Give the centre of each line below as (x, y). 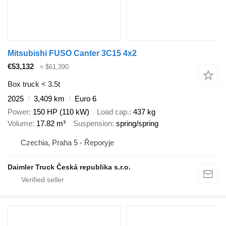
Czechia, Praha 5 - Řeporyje (67, 142)
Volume (20, 124)
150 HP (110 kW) (61, 112)
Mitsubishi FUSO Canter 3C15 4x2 (72, 53)
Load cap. (113, 112)
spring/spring (137, 124)
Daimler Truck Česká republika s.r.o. (69, 167)
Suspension (93, 124)
